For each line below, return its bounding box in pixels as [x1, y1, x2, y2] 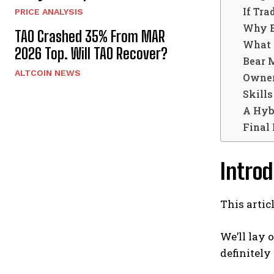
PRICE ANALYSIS [15, 7, 83, 17]
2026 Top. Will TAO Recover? [15, 45, 168, 63]
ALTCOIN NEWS [15, 68, 81, 78]
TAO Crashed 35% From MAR [15, 28, 165, 46]
